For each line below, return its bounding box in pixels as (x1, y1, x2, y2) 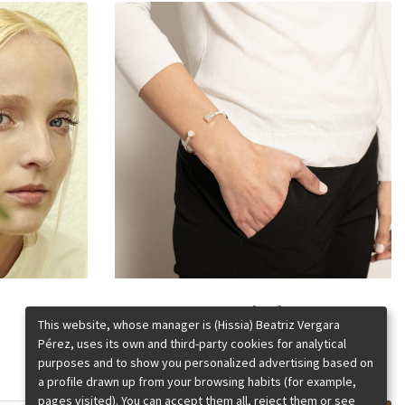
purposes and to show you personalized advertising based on (38, 353, 373, 371)
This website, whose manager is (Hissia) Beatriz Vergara (38, 316, 340, 333)
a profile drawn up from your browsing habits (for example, (38, 372, 356, 390)
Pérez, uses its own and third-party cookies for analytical (38, 334, 346, 352)
